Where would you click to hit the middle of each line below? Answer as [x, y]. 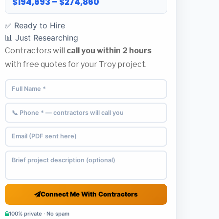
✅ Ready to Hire [35, 25]
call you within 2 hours [109, 50]
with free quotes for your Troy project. [76, 64]
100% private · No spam [39, 214]
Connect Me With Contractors [89, 194]
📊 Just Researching [42, 37]
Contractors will [36, 50]
